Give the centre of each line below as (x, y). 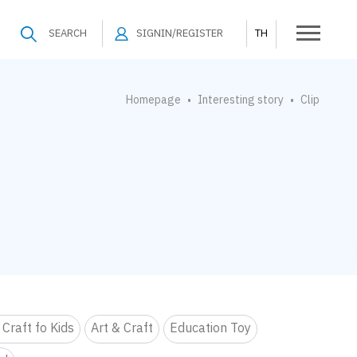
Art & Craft (122, 328)
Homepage (153, 100)
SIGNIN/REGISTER (179, 33)
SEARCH (67, 33)
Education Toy (211, 328)
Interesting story (240, 100)
